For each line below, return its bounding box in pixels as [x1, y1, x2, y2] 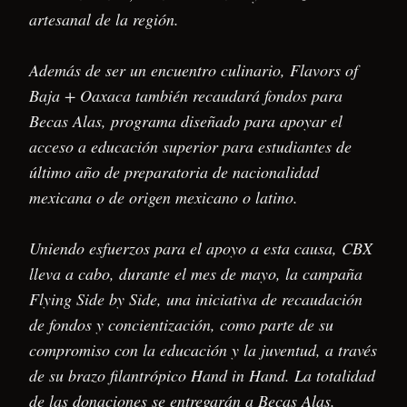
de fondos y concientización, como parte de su [29, 313, 333, 335]
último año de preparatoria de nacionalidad [29, 160, 319, 183]
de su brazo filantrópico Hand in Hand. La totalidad [29, 363, 375, 386]
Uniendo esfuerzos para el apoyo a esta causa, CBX [29, 236, 372, 259]
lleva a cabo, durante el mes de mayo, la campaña [29, 262, 362, 284]
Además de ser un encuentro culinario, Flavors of [29, 58, 358, 81]
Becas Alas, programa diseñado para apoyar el [29, 109, 342, 132]
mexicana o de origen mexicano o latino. [29, 185, 298, 208]
